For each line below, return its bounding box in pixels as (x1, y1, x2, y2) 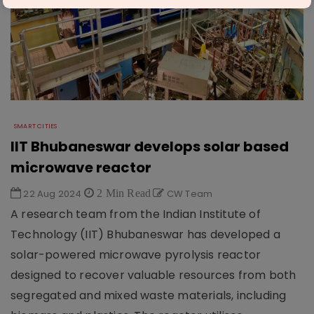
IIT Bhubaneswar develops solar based (11, 136, 289, 156)
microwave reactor (11, 157, 151, 177)
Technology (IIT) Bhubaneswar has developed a (11, 226, 280, 243)
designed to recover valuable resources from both (11, 266, 296, 283)
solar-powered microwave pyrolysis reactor (11, 246, 261, 263)
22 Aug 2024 (21, 186, 84, 200)
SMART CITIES (14, 121, 57, 130)
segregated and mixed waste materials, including (11, 287, 287, 303)
